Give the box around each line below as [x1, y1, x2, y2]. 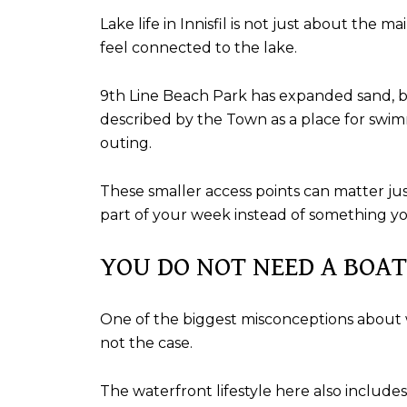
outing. [100, 134, 152, 152]
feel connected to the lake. [100, 39, 297, 57]
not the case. [100, 333, 193, 352]
